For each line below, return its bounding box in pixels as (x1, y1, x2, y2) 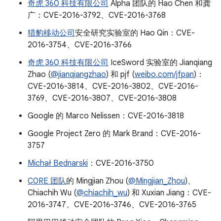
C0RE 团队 (28, 176, 66, 186)
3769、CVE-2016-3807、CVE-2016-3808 (28, 93, 177, 103)
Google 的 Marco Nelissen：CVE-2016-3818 (28, 111, 184, 121)
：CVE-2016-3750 (88, 158, 154, 168)
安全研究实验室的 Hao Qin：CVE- (75, 28, 195, 38)
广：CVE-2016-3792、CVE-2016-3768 (28, 10, 166, 20)
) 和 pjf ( (106, 70, 135, 79)
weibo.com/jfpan (135, 70, 194, 79)
